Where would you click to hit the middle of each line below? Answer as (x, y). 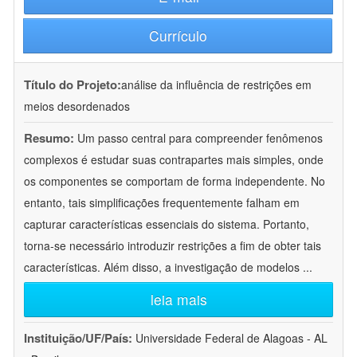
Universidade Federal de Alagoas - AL (231, 338)
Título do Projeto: (73, 85)
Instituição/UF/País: (80, 338)
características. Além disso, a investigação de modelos (163, 267)
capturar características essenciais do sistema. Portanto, (167, 224)
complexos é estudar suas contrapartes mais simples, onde (174, 160)
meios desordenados (77, 106)
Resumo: (49, 138)
